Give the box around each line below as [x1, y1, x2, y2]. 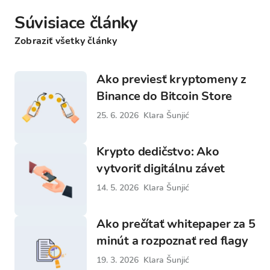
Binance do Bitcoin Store [96, 88, 233, 104]
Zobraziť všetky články [14, 34, 118, 48]
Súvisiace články [14, 11, 138, 34]
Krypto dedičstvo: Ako [96, 143, 219, 160]
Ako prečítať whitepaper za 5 [96, 216, 256, 232]
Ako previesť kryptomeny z [96, 71, 246, 87]
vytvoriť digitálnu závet [96, 160, 225, 177]
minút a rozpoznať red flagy [96, 233, 248, 249]
